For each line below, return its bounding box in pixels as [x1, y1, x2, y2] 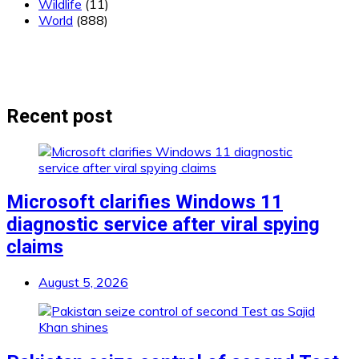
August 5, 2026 [38, 274, 128, 291]
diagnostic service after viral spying [6, 213, 320, 236]
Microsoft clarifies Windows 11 [6, 191, 283, 214]
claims [6, 236, 63, 259]
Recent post [6, 104, 112, 127]
